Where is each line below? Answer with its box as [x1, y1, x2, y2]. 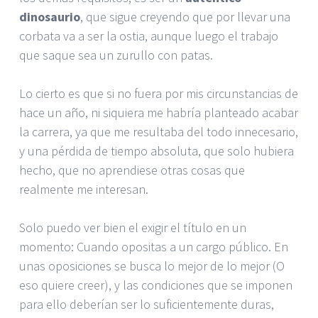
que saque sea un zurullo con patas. [19, 46, 213, 63]
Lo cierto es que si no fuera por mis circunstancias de [19, 84, 298, 102]
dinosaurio [19, 8, 80, 25]
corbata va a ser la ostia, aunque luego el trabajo [19, 27, 278, 44]
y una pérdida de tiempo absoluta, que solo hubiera [19, 142, 294, 159]
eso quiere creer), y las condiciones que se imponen [19, 276, 292, 293]
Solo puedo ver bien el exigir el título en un [19, 219, 246, 236]
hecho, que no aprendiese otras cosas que [19, 161, 245, 178]
